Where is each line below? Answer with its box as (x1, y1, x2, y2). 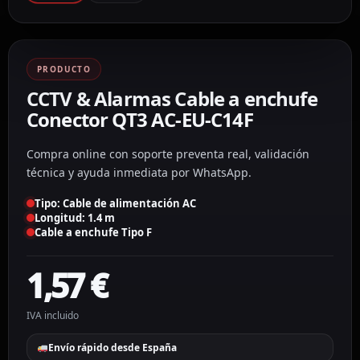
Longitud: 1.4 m (35, 210, 115, 225)
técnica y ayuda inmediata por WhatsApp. (27, 164, 252, 180)
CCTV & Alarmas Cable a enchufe (27, 84, 317, 112)
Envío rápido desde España (47, 341, 177, 355)
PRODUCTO (37, 63, 92, 75)
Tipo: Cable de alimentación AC (35, 195, 196, 211)
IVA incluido (27, 308, 79, 322)
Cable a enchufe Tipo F (35, 224, 152, 239)
